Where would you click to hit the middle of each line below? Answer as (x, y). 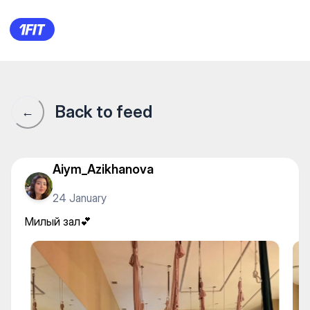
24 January (80, 198)
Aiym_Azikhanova (103, 169)
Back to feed (104, 112)
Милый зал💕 (58, 221)
